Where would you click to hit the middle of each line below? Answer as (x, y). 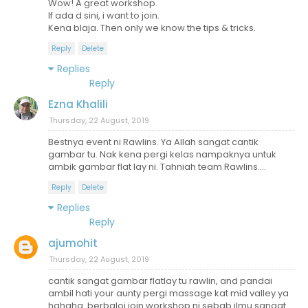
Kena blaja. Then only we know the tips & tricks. (152, 27)
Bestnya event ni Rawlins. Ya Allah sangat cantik (153, 142)
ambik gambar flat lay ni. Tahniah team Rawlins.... (157, 166)
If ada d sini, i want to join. (104, 15)
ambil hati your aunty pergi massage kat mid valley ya (168, 293)
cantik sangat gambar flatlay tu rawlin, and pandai (160, 280)
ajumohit (73, 243)
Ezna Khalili (78, 104)
